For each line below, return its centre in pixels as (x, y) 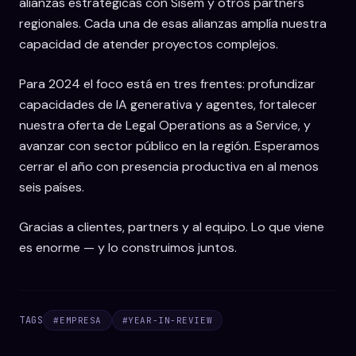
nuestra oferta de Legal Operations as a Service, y (165, 125)
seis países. (52, 187)
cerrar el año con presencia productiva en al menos (169, 166)
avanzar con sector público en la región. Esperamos (169, 145)
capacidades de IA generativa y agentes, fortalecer (168, 104)
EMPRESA (80, 320)
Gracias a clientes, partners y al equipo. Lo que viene (172, 226)
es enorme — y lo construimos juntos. (128, 247)
